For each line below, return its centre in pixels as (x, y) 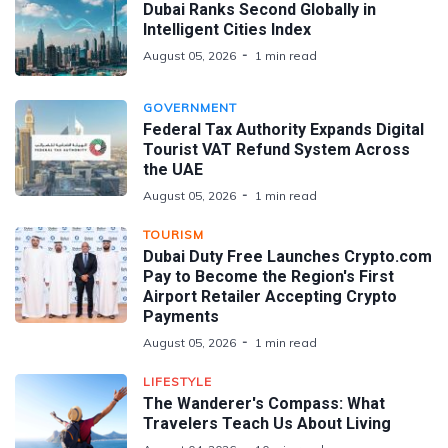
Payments (181, 316)
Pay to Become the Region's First (268, 276)
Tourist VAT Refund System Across (276, 149)
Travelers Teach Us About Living (267, 423)
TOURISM (173, 234)
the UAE (173, 169)
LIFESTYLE (177, 381)
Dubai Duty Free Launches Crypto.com (287, 256)
